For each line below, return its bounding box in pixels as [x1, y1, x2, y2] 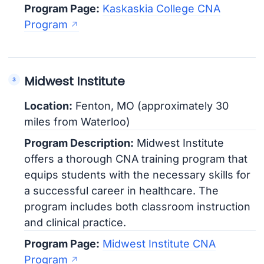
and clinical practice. [24, 216, 127, 229]
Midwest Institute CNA [103, 237, 216, 250]
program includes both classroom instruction [24, 200, 251, 213]
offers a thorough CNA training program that [24, 152, 248, 165]
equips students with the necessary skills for [24, 168, 251, 181]
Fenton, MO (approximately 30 [72, 99, 229, 112]
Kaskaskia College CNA [103, 2, 221, 15]
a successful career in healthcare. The [24, 184, 219, 197]
